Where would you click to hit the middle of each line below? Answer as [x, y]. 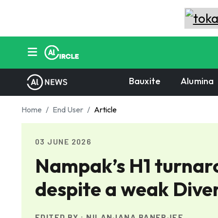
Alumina [197, 81]
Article [105, 109]
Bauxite [145, 81]
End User [68, 109]
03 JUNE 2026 [64, 141]
